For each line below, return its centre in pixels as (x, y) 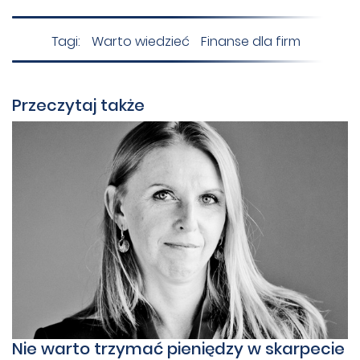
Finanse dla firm (251, 41)
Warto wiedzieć (141, 41)
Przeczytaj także (78, 105)
